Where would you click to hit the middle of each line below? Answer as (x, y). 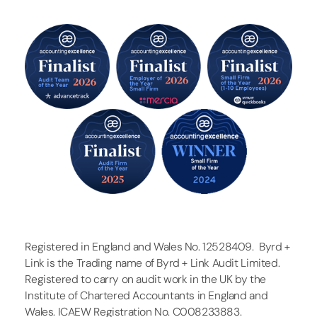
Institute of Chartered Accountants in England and (146, 295)
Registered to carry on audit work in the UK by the (145, 279)
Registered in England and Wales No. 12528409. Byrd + (157, 246)
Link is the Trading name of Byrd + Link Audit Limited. (152, 263)
